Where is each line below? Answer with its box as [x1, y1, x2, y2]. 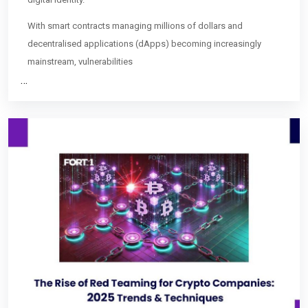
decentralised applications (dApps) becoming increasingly [27, 38, 261, 49]
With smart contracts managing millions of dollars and [27, 21, 243, 32]
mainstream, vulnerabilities [27, 56, 133, 67]
